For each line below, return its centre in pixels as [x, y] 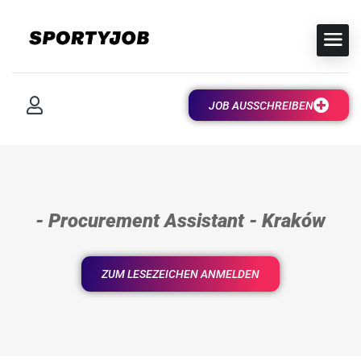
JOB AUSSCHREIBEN [261, 105]
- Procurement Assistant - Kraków [180, 221]
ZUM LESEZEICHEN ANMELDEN [180, 274]
